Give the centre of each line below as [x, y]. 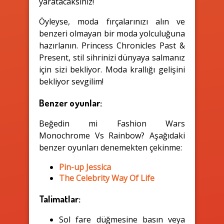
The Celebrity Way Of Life [107, 178]
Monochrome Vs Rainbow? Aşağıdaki [112, 136]
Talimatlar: [60, 198]
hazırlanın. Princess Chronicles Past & [112, 45]
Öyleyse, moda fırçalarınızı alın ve [112, 21]
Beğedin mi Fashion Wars [112, 124]
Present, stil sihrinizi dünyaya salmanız [112, 57]
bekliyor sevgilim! [71, 81]
